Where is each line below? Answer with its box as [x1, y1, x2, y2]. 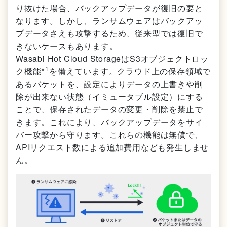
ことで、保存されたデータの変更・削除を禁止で [16, 103, 203, 115]
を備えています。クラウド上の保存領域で [49, 65, 211, 77]
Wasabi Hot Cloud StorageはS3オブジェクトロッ [16, 52, 209, 64]
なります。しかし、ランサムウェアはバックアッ [16, 14, 203, 26]
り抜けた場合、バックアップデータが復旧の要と [16, 2, 203, 14]
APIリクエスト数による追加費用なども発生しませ [16, 141, 209, 153]
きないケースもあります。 [16, 40, 118, 52]
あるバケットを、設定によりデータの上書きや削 [16, 78, 203, 90]
